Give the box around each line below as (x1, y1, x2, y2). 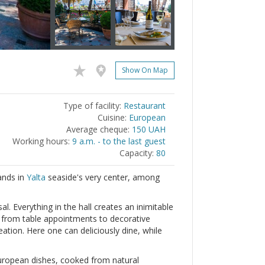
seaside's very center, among (46, 172, 160, 183)
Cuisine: (98, 112, 127, 123)
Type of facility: (63, 100, 121, 111)
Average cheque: (66, 124, 130, 135)
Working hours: (12, 135, 70, 147)
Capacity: (119, 147, 154, 159)
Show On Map (122, 65, 168, 76)
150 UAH (132, 124, 166, 135)
